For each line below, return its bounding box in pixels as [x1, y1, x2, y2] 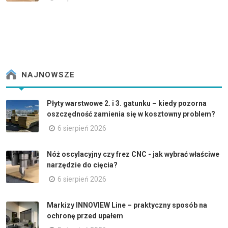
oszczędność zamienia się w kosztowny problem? [47, 109, 215, 118]
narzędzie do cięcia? [47, 160, 118, 169]
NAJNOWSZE [19, 70, 75, 80]
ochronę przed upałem [47, 211, 123, 220]
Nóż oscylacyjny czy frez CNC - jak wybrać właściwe [47, 150, 219, 158]
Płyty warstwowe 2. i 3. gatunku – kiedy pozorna [47, 99, 207, 107]
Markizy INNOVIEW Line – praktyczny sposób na [47, 201, 207, 209]
